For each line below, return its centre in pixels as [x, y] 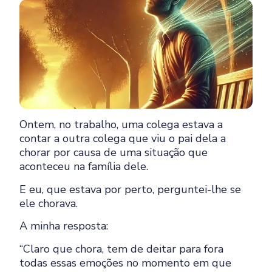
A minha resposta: [64, 226]
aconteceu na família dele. [84, 167]
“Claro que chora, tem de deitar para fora [122, 249]
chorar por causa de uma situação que [114, 153]
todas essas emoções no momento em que [126, 263]
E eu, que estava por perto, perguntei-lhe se [131, 189]
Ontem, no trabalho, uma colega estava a [121, 125]
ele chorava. [49, 203]
